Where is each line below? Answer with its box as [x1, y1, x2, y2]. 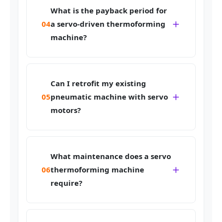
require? [51, 178, 82, 188]
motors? [51, 105, 81, 115]
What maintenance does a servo [51, 151, 171, 162]
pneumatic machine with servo [51, 92, 168, 102]
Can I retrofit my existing [51, 78, 146, 89]
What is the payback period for [51, 5, 167, 16]
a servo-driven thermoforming [51, 19, 166, 29]
